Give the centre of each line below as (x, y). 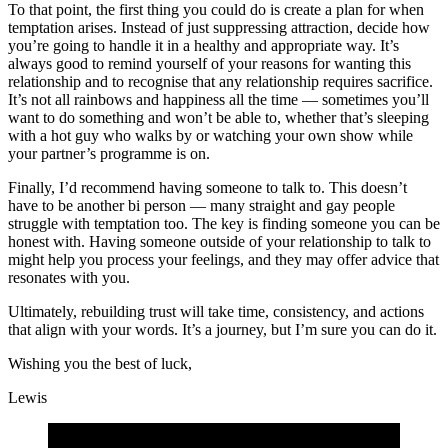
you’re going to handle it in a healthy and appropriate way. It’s (203, 46)
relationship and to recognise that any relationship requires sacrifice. (220, 82)
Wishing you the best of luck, (100, 364)
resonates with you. (69, 278)
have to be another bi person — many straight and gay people (201, 206)
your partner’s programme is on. (109, 154)
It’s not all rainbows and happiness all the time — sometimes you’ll (218, 100)
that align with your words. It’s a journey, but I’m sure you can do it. (222, 330)
